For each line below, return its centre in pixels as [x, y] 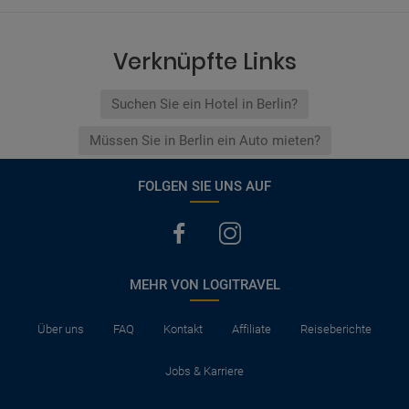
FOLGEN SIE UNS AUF [204, 186]
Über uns [61, 329]
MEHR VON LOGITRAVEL [204, 284]
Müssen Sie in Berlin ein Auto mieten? [204, 140]
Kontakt [183, 329]
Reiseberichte [336, 329]
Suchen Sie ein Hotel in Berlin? [204, 104]
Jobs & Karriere [204, 371]
